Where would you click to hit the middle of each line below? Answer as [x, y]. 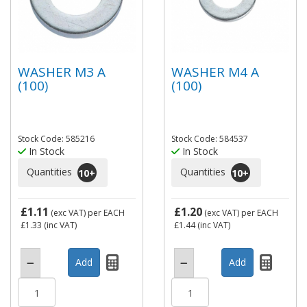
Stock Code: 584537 [210, 139]
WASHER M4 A [215, 72]
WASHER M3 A [62, 72]
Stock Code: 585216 [56, 139]
